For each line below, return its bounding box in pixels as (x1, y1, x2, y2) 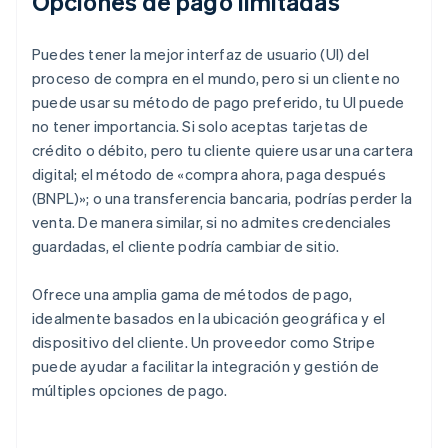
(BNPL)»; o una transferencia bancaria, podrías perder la (32, 188, 413, 209)
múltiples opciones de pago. (32, 380, 228, 401)
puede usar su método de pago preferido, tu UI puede (32, 92, 405, 113)
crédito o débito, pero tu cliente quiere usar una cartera (32, 140, 414, 161)
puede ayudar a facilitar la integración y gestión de (32, 356, 380, 377)
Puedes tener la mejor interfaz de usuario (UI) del (32, 44, 370, 65)
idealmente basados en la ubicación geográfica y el (32, 308, 386, 329)
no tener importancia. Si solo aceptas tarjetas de (32, 116, 368, 137)
